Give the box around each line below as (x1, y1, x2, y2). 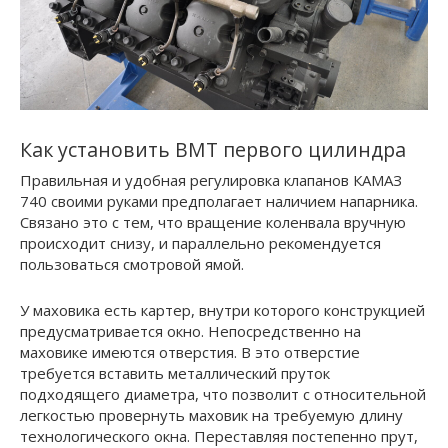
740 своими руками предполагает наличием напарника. (20, 190, 418, 211)
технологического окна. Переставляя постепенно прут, (20, 425, 418, 446)
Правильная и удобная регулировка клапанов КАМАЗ (20, 169, 402, 190)
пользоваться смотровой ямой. (20, 253, 244, 274)
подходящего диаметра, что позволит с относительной (20, 383, 426, 404)
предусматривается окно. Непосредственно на (20, 320, 361, 341)
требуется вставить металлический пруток (20, 362, 330, 383)
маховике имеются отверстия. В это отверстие (20, 341, 360, 362)
